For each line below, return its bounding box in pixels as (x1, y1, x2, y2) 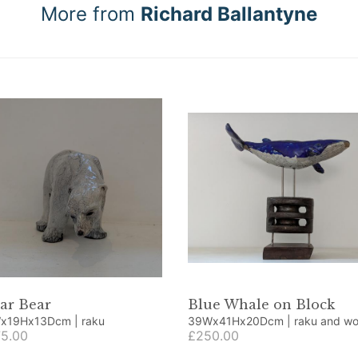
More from (41, 2, 141, 26)
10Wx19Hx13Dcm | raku (82, 314, 105, 328)
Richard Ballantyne (141, 2, 317, 26)
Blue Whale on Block (187, 296, 335, 312)
